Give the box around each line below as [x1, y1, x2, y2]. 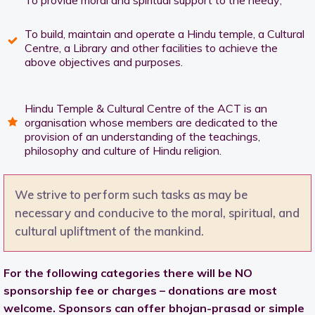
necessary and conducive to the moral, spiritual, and [15, 205, 300, 221]
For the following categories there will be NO [4, 266, 252, 281]
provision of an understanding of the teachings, [25, 129, 260, 144]
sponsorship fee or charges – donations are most [4, 283, 277, 298]
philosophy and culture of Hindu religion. [25, 143, 221, 158]
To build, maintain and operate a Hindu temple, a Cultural [25, 27, 304, 41]
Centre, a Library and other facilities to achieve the [25, 41, 278, 56]
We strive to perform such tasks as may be [15, 187, 247, 202]
